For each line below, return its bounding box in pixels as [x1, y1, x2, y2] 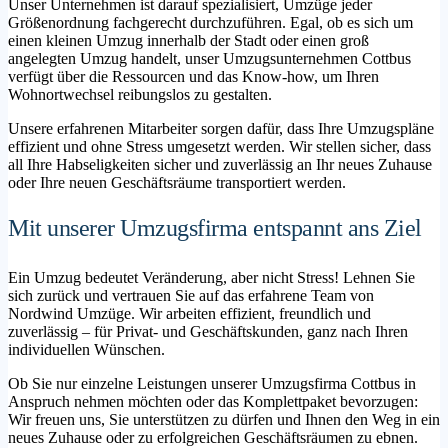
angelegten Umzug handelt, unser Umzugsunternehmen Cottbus [8, 49, 411, 67]
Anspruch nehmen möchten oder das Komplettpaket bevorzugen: [8, 392, 418, 410]
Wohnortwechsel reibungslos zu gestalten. [8, 85, 272, 103]
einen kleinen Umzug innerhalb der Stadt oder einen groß [8, 31, 369, 49]
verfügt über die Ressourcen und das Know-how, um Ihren [8, 67, 379, 85]
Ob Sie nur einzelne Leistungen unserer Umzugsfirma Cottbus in [8, 374, 416, 392]
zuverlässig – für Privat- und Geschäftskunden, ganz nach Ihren [8, 322, 408, 340]
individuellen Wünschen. [8, 340, 165, 358]
